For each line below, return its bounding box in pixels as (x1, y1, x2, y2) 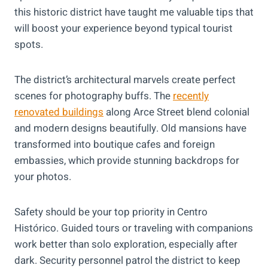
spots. (14, 37, 43, 53)
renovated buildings (14, 105, 103, 120)
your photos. (14, 169, 71, 185)
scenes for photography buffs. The (14, 89, 173, 104)
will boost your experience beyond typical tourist (14, 21, 233, 36)
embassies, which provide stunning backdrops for (14, 153, 239, 169)
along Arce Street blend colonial (103, 105, 249, 120)
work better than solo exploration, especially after (14, 237, 237, 252)
